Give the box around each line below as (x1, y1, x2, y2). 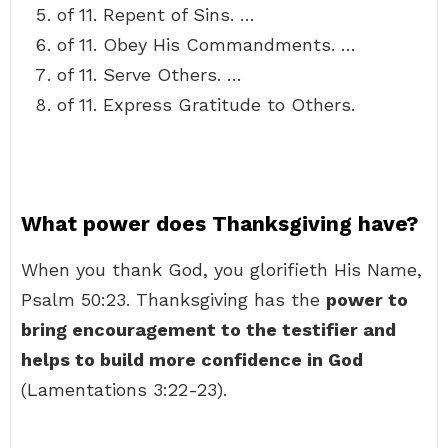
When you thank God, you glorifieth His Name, (21, 259, 422, 280)
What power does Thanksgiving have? (21, 211, 418, 236)
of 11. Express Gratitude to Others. (57, 94, 355, 115)
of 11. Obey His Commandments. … (57, 34, 356, 55)
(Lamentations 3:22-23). (21, 379, 227, 400)
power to (326, 289, 408, 310)
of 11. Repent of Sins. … (57, 4, 255, 25)
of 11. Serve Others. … (57, 64, 242, 85)
